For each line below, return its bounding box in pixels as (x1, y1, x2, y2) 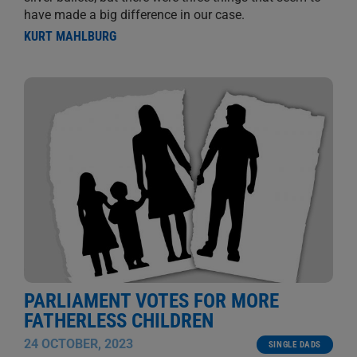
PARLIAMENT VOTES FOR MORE (24, 289, 279, 313)
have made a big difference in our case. (24, 6, 245, 22)
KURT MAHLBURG (24, 28, 116, 44)
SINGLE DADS (268, 339, 321, 351)
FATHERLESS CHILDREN (24, 309, 214, 333)
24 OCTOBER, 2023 (24, 336, 133, 352)
